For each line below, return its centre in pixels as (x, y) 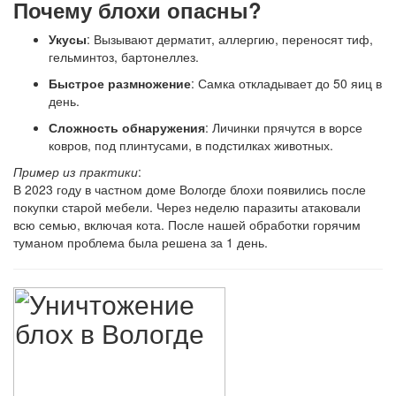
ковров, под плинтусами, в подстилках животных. (191, 145)
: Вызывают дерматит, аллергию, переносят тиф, (230, 39)
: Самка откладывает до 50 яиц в (286, 83)
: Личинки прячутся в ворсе (284, 127)
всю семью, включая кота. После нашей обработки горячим (187, 225)
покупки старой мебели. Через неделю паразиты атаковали (187, 207)
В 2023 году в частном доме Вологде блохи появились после (190, 189)
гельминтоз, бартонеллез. (124, 57)
